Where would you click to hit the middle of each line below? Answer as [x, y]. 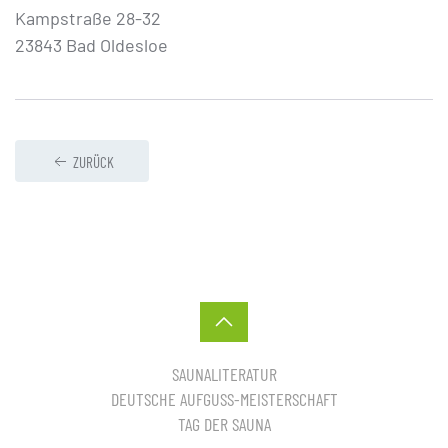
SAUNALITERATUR [224, 374]
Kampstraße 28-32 [88, 18]
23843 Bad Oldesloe [91, 45]
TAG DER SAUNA [224, 424]
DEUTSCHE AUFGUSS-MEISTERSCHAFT [224, 399]
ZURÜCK [93, 162]
